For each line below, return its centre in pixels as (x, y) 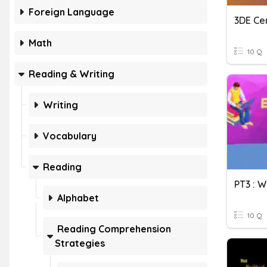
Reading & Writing (72, 74)
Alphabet (78, 198)
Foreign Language (72, 12)
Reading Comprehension (114, 229)
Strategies (80, 243)
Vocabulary (70, 136)
